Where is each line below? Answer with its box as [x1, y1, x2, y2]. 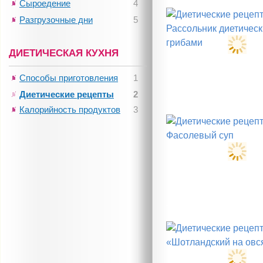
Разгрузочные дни [19, 15, 93, 25]
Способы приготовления [19, 73, 118, 83]
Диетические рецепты [19, 89, 114, 99]
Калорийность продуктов [19, 104, 120, 114]
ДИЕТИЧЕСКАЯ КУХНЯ [9, 48, 119, 58]
